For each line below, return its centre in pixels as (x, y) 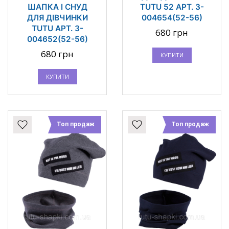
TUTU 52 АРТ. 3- (172, 7)
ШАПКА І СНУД (57, 7)
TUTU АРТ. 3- (57, 29)
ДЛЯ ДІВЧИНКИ (57, 18)
